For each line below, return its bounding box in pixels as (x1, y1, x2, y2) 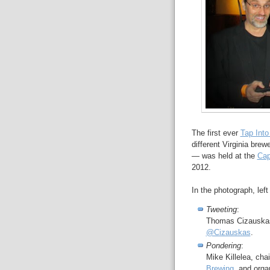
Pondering (206, 241, 241, 251)
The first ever (191, 128, 240, 138)
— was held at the (191, 151, 257, 161)
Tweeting (206, 205, 237, 215)
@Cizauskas (206, 228, 251, 237)
